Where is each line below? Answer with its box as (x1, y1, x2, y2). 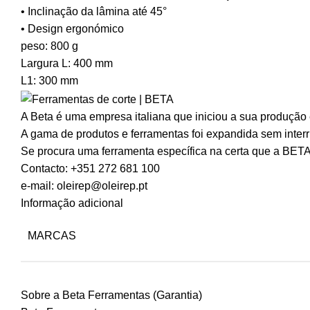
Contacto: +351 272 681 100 (21, 162, 160, 174)
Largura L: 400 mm (21, 57, 113, 70)
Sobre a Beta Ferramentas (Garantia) (21, 289, 202, 301)
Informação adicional (21, 197, 123, 209)
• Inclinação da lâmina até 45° (21, 6, 167, 18)
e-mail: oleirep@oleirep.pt (21, 179, 147, 192)
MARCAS (28, 229, 76, 241)
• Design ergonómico (21, 23, 124, 35)
